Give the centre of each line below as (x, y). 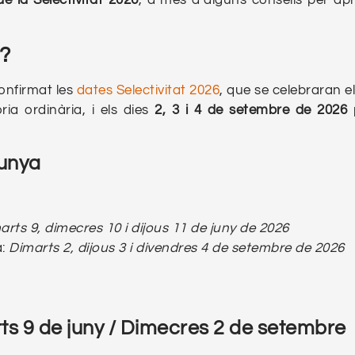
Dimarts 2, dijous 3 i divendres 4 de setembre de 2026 (177, 248)
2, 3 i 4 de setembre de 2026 (254, 110)
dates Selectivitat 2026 (148, 90)
